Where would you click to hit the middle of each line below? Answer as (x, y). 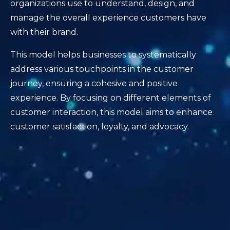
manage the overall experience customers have (108, 18)
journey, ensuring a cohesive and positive (94, 84)
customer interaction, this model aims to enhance (111, 112)
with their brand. (44, 32)
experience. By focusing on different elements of (111, 98)
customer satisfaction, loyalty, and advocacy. (100, 127)
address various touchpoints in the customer (102, 69)
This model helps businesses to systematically (103, 55)
